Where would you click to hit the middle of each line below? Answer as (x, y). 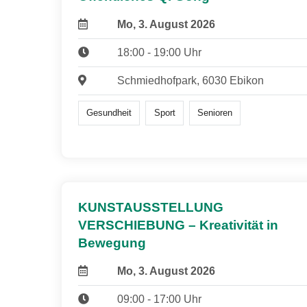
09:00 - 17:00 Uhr (159, 299)
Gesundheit (109, 112)
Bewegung (112, 243)
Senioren (214, 112)
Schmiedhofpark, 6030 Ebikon (190, 80)
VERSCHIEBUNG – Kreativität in (178, 225)
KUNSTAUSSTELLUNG (151, 208)
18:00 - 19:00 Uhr (159, 52)
